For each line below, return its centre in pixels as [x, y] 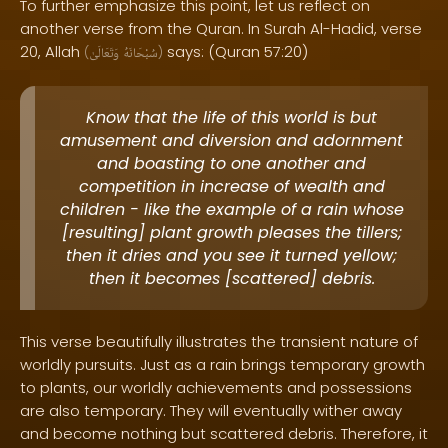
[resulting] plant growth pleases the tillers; [231, 232]
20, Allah [52, 51]
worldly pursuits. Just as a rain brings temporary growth [222, 364]
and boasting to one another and [231, 163]
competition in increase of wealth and [231, 186]
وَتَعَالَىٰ [104, 54]
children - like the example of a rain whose [231, 209]
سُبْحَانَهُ [140, 54]
